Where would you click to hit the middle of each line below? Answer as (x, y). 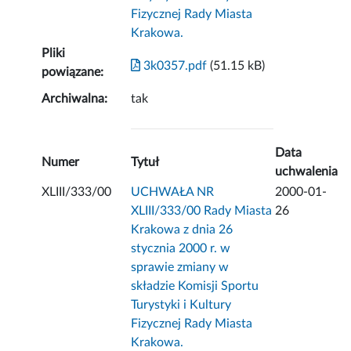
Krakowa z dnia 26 (182, 230)
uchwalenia (307, 172)
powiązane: (73, 72)
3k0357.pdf (174, 66)
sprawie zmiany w (180, 268)
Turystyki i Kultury (181, 305)
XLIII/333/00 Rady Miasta (202, 211)
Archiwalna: (75, 99)
